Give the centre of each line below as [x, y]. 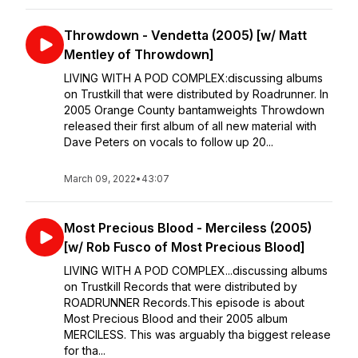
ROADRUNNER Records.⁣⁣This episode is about [184, 302]
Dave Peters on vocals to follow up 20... [169, 142]
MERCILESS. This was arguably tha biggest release [197, 334]
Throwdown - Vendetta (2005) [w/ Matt [185, 35]
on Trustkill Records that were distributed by [181, 286]
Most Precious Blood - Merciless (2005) [188, 228]
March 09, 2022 [100, 179]
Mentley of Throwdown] [139, 54]
